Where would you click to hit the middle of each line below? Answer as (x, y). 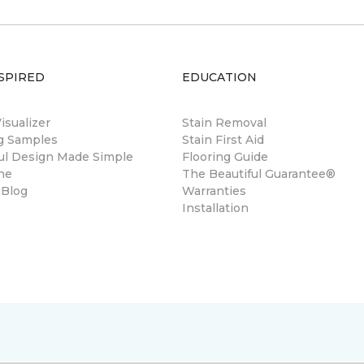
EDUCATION (219, 77)
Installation (215, 208)
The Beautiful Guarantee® (259, 174)
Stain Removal (224, 123)
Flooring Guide (225, 157)
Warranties (214, 191)
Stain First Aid (223, 140)
